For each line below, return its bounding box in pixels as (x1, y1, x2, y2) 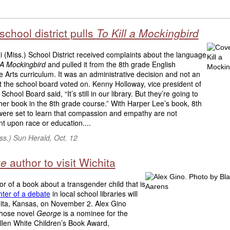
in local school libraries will (50, 188, 138, 199)
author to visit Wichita (6, 155, 116, 170)
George (36, 208, 61, 218)
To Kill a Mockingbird (96, 25, 199, 41)
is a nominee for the (61, 208, 128, 218)
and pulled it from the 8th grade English (45, 59, 176, 69)
